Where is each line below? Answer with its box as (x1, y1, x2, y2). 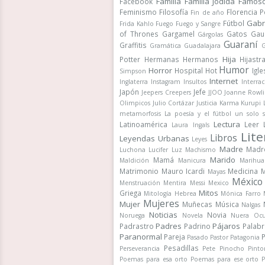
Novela (182, 211, 203, 219)
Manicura (178, 156, 206, 164)
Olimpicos (119, 99, 150, 107)
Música (215, 199, 239, 209)
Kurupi (241, 99, 261, 107)
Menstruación (119, 179, 160, 187)
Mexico (208, 179, 229, 187)
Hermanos (183, 54, 219, 64)
